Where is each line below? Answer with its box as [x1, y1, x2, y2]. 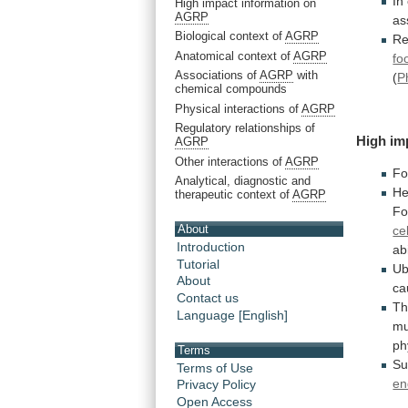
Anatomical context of [175, 48, 293, 63]
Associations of [175, 68, 260, 83]
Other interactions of [175, 154, 285, 168]
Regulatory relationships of [175, 121, 315, 136]
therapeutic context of [175, 188, 292, 202]
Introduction [177, 239, 245, 254]
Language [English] [177, 308, 288, 323]
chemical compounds [175, 82, 287, 97]
